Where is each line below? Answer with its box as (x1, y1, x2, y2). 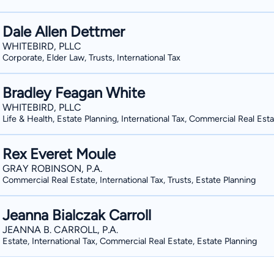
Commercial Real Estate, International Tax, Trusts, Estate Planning (2, 174, 256, 185)
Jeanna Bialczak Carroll (2, 206, 151, 224)
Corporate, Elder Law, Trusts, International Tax (2, 52, 180, 63)
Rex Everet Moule (2, 145, 116, 163)
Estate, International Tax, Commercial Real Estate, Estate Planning (2, 235, 257, 246)
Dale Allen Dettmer (2, 23, 125, 40)
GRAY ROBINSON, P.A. (2, 163, 102, 174)
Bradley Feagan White (2, 84, 145, 102)
